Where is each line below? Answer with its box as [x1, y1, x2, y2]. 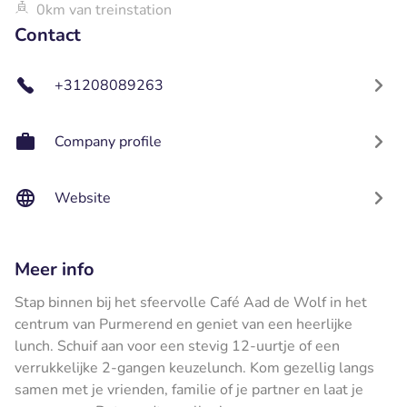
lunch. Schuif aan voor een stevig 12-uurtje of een [15, 335, 340, 356]
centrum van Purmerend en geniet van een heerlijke [15, 313, 352, 334]
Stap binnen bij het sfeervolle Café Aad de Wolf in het [15, 292, 367, 313]
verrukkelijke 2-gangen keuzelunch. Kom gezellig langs [15, 357, 374, 378]
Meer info [15, 256, 94, 282]
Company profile [55, 131, 162, 152]
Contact [15, 22, 81, 47]
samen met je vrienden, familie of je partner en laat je [15, 379, 363, 400]
